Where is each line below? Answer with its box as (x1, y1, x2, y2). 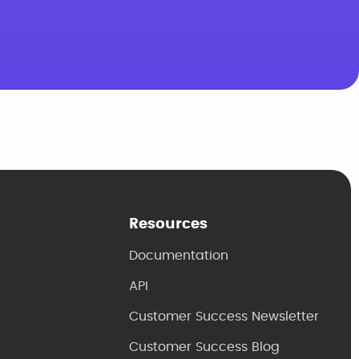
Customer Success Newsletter (128, 310, 319, 323)
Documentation (128, 249, 228, 262)
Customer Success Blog (128, 341, 280, 353)
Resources (128, 217, 208, 232)
